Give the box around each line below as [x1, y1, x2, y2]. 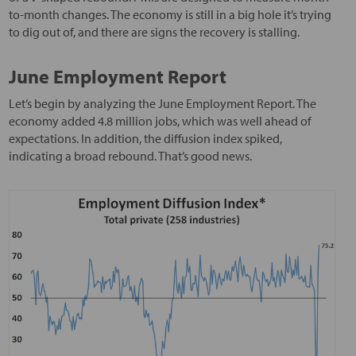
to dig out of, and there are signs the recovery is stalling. [8, 23, 300, 40]
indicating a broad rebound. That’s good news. [8, 147, 252, 164]
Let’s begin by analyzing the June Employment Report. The [8, 95, 316, 111]
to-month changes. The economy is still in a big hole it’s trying [8, 6, 331, 22]
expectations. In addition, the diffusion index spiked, [8, 130, 282, 146]
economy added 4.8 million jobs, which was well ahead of [8, 112, 311, 129]
